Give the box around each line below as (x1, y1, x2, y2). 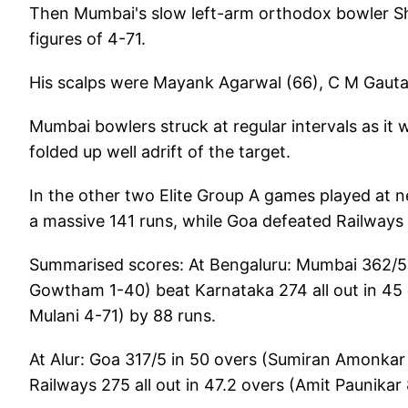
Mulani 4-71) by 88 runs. (29, 305, 216, 325)
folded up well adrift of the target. (29, 141, 291, 161)
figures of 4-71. (29, 28, 146, 48)
